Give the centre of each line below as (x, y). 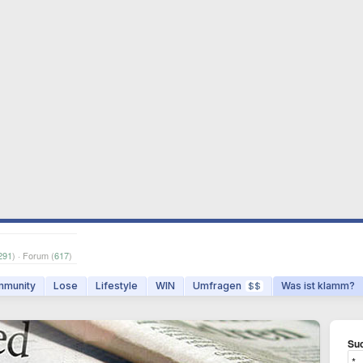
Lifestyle (117, 286)
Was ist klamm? (318, 286)
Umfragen (217, 286)
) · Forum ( (33, 255)
